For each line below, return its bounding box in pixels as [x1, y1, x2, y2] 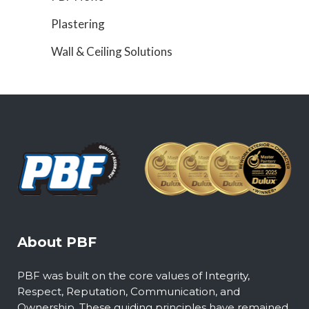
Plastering [51, 17, 105, 31]
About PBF [17, 233, 97, 250]
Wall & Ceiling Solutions [51, 44, 172, 59]
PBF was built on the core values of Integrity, [17, 268, 250, 282]
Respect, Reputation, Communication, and [17, 284, 240, 298]
